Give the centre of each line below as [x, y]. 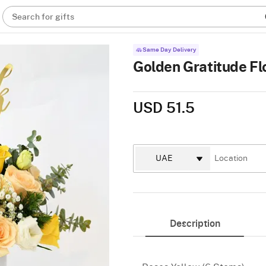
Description [195, 224]
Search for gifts [43, 17]
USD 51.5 [164, 109]
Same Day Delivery [170, 50]
